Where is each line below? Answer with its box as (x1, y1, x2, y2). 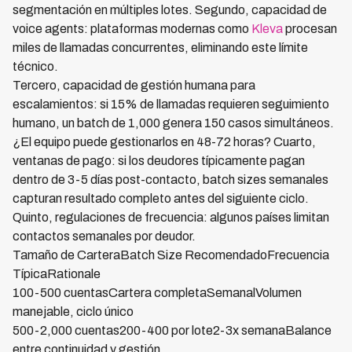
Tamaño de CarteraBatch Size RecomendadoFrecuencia (13, 248, 329, 262)
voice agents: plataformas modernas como (13, 22, 251, 35)
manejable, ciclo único (13, 305, 134, 318)
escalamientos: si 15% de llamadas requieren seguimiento (13, 97, 329, 111)
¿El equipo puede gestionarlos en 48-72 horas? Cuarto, (13, 135, 316, 148)
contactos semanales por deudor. (13, 229, 196, 243)
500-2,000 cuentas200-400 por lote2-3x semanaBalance (13, 324, 332, 337)
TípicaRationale (13, 267, 101, 280)
